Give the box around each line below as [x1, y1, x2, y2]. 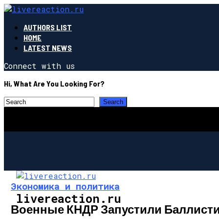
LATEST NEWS [23, 43, 72, 52]
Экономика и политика [11, 179, 120, 192]
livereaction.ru [16, 190, 121, 206]
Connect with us [4, 61, 75, 71]
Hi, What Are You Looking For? [4, 79, 105, 88]
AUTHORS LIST [23, 22, 72, 32]
